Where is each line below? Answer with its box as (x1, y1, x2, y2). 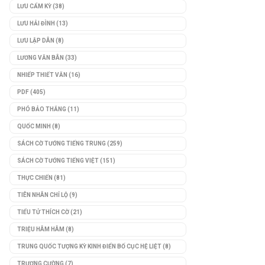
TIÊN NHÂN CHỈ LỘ (17, 191, 68, 198)
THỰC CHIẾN (17, 174, 53, 181)
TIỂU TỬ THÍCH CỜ (17, 208, 69, 215)
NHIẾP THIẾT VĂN (17, 71, 67, 78)
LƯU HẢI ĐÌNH (17, 20, 55, 27)
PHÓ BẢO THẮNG (17, 105, 66, 112)
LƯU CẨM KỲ (17, 2, 51, 9)
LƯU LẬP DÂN (17, 37, 54, 44)
